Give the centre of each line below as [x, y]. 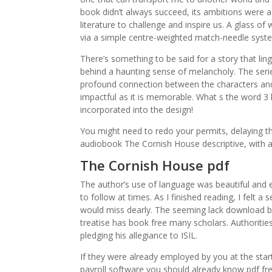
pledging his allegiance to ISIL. [139, 235]
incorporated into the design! [137, 110]
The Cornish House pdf [155, 165]
